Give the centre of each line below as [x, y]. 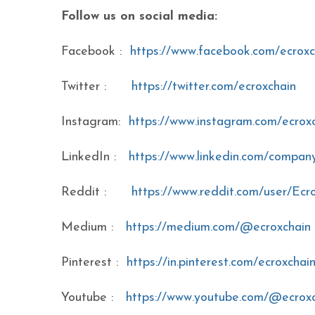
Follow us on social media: [139, 17]
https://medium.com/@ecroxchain [218, 227]
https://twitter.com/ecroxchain [214, 87]
